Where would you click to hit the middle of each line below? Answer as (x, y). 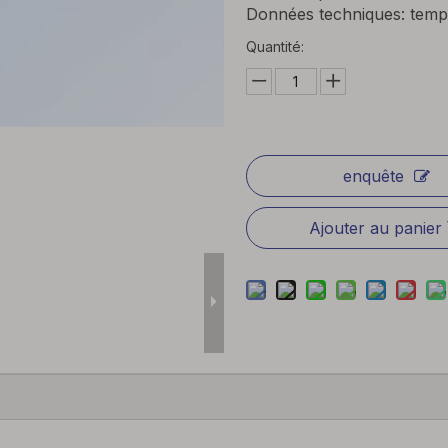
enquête (374, 176)
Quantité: (274, 46)
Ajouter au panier (376, 228)
